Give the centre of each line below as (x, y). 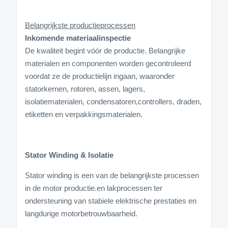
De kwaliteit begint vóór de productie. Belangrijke (105, 50)
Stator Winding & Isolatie (69, 155)
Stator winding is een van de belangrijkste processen (112, 175)
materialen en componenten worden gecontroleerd (108, 63)
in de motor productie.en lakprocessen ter (94, 188)
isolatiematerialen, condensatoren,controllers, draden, (113, 101)
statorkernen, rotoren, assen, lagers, (85, 89)
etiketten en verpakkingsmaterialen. (84, 114)
